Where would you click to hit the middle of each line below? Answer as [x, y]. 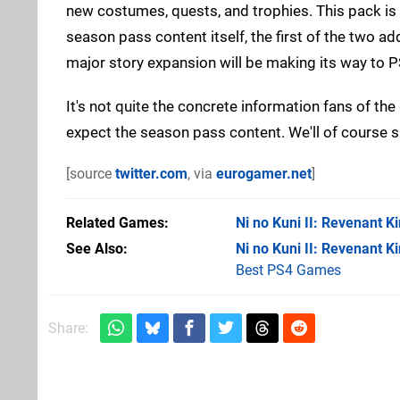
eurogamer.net [264, 173]
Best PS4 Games [288, 270]
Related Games [115, 222]
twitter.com [151, 173]
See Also [95, 248]
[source [91, 173]
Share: [68, 328]
